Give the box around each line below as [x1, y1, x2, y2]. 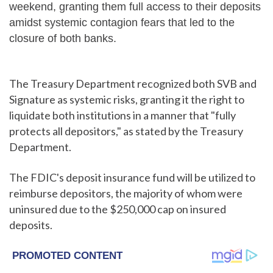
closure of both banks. [9, 32, 116, 44]
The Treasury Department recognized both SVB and [9, 77, 257, 90]
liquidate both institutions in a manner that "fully [9, 108, 236, 122]
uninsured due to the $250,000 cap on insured [9, 202, 226, 216]
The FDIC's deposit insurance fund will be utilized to [9, 171, 255, 184]
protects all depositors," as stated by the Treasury [9, 124, 243, 138]
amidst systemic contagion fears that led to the [9, 16, 235, 29]
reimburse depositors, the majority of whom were [9, 186, 243, 200]
